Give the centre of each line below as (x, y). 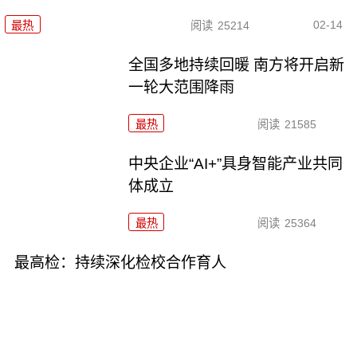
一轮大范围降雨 (182, 88)
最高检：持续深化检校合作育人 (120, 262)
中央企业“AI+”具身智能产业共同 (236, 164)
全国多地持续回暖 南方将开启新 (237, 65)
